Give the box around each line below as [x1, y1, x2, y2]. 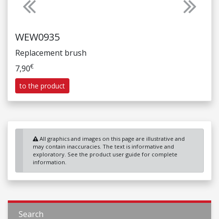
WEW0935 [15, 30, 60, 44]
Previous [28, 5, 61, 16]
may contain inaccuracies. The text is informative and [33, 143, 174, 150]
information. [33, 158, 66, 166]
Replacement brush [15, 47, 87, 58]
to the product [20, 81, 65, 90]
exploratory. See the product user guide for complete [33, 151, 177, 158]
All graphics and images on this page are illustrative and [38, 135, 185, 142]
